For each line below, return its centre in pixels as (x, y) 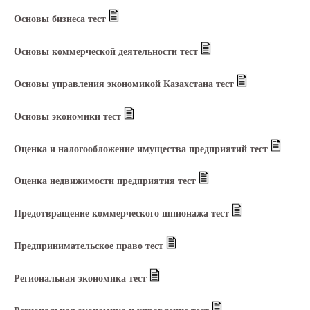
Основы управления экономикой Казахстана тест (125, 84)
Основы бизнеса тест (61, 19)
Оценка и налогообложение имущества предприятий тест (142, 149)
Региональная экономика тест (82, 279)
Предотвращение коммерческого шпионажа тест (123, 214)
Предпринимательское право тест (90, 246)
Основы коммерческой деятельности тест (107, 51)
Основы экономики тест (69, 116)
